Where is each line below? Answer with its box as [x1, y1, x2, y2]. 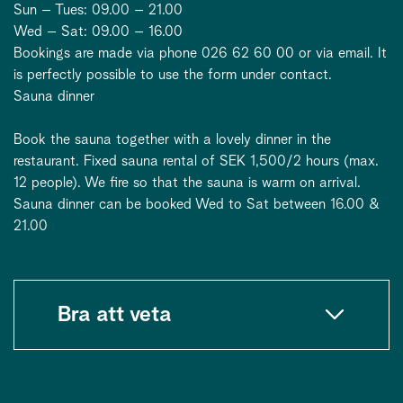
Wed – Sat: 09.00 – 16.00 [13, 23, 183, 39]
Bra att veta [58, 303, 171, 326]
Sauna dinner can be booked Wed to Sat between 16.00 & [13, 196, 381, 211]
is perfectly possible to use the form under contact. [13, 67, 332, 82]
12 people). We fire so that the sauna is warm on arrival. [13, 175, 361, 190]
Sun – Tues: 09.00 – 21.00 [13, 2, 183, 17]
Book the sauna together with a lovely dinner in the [13, 131, 331, 147]
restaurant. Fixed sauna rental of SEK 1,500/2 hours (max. [13, 153, 379, 168]
